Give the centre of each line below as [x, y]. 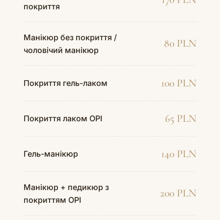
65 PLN [181, 118]
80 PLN [180, 43]
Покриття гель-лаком [66, 83]
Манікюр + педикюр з [66, 187]
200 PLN [178, 193]
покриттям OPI [52, 200]
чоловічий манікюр [61, 50]
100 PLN [179, 83]
